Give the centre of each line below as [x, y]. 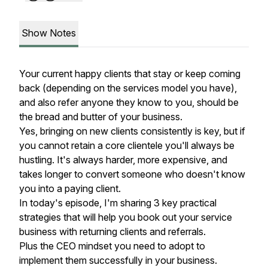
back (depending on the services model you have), [128, 88]
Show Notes [49, 33]
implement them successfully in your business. [118, 260]
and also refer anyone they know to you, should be [129, 102]
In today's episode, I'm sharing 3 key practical [118, 203]
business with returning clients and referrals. [112, 232]
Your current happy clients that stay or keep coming [130, 74]
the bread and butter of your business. [101, 117]
